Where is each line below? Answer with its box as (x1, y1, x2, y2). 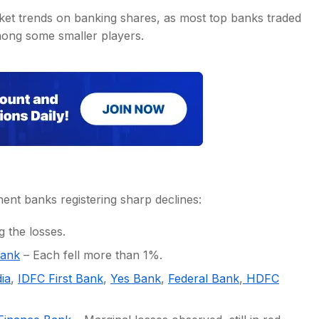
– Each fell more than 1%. (20, 248, 162, 262)
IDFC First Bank (18, 271, 103, 286)
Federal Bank (168, 271, 239, 286)
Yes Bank (110, 271, 161, 286)
